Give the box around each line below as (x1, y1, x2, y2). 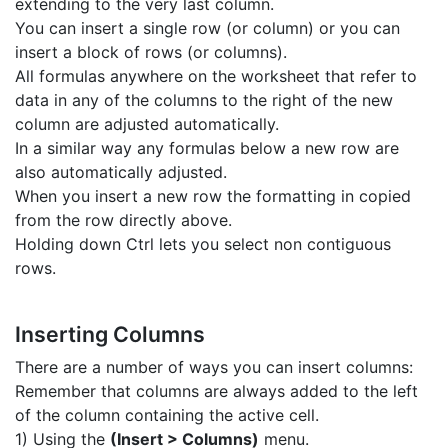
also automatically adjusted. (15, 161, 227, 182)
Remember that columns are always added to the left (15, 381, 418, 402)
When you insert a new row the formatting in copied (15, 185, 411, 206)
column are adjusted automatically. (15, 113, 279, 134)
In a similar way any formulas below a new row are (15, 137, 399, 158)
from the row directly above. (15, 209, 232, 230)
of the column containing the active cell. (15, 405, 319, 426)
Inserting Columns (15, 321, 205, 348)
